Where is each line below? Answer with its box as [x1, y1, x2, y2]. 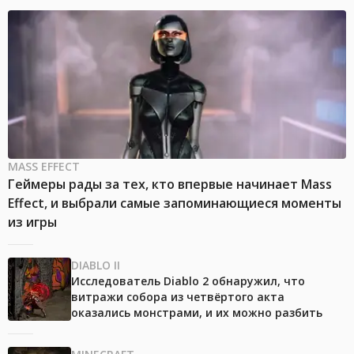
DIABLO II [71, 257, 120, 273]
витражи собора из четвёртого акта [71, 288, 284, 304]
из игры [8, 213, 57, 231]
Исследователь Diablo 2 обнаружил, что [71, 273, 305, 288]
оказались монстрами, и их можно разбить [71, 304, 322, 320]
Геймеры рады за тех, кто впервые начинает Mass [8, 175, 332, 193]
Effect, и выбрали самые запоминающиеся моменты [8, 194, 341, 212]
